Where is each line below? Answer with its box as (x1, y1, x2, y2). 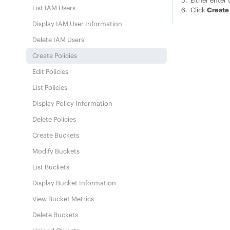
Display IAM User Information (32, 20, 123, 28)
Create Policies (32, 51, 78, 60)
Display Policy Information (32, 99, 113, 107)
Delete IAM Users (32, 35, 85, 44)
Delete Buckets (32, 210, 79, 219)
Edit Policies (32, 67, 69, 75)
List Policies (32, 83, 68, 91)
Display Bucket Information (32, 179, 117, 187)
